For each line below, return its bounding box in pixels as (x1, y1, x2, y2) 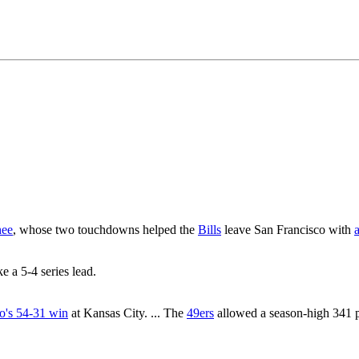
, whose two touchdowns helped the (13, 222, 198, 236)
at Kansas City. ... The (68, 305, 187, 320)
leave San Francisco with (221, 222, 354, 236)
